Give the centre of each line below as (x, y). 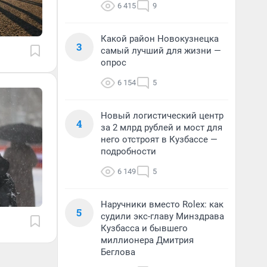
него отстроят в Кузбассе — (159, 139)
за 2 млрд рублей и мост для (162, 128)
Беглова (118, 252)
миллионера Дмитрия (147, 240)
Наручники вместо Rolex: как (162, 204)
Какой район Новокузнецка (160, 39)
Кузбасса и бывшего (144, 228)
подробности (128, 151)
